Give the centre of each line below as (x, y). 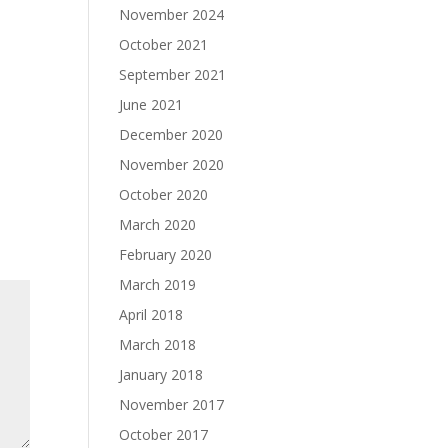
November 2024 (172, 14)
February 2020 (166, 254)
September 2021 (173, 74)
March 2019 (158, 284)
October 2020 (164, 194)
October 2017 (164, 434)
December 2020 (171, 134)
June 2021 (151, 104)
